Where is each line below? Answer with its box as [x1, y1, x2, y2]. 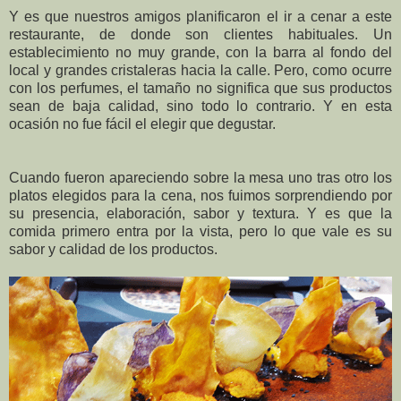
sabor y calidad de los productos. [9, 242, 221, 258]
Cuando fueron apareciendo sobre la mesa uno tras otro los [9, 170, 392, 186]
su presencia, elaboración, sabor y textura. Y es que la [9, 206, 392, 222]
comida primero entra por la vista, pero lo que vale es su [9, 224, 392, 240]
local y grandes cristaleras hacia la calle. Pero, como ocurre [9, 63, 392, 79]
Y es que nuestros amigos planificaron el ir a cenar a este [9, 9, 392, 25]
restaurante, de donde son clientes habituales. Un [9, 27, 392, 43]
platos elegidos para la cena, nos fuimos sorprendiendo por [9, 188, 392, 204]
